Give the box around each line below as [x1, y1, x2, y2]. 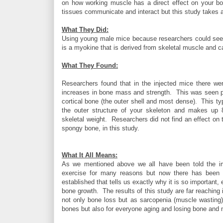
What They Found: [62, 61, 118, 69]
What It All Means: [62, 151, 117, 159]
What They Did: [62, 25, 109, 33]
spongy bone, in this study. [62, 124, 139, 132]
